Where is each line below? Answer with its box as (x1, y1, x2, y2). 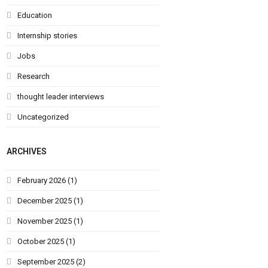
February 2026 (17, 175, 66, 185)
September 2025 (17, 257, 75, 266)
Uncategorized (17, 112, 69, 121)
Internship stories (17, 31, 78, 40)
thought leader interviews (17, 92, 105, 101)
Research (17, 71, 50, 81)
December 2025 (17, 196, 72, 205)
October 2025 (17, 236, 65, 246)
